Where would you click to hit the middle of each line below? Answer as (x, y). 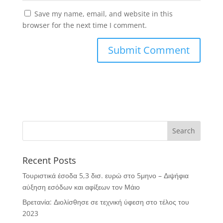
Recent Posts (49, 160)
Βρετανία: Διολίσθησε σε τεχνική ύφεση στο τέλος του (106, 202)
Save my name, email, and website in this (103, 13)
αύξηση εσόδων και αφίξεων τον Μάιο (81, 187)
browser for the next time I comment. (84, 25)
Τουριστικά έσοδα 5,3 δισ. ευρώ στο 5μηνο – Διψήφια (105, 175)
